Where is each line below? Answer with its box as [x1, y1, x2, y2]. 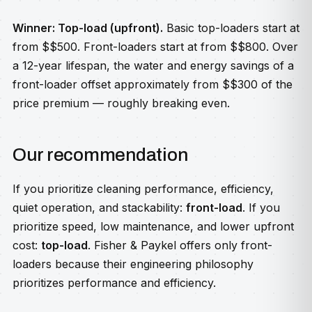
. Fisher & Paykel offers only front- [88, 238, 272, 252]
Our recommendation [13, 145, 188, 164]
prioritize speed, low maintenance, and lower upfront [13, 219, 294, 233]
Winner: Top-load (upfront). [13, 21, 163, 35]
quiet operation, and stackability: [13, 201, 186, 214]
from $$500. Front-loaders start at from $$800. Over [13, 40, 298, 54]
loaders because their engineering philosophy [13, 257, 253, 271]
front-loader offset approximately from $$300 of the [13, 77, 292, 91]
